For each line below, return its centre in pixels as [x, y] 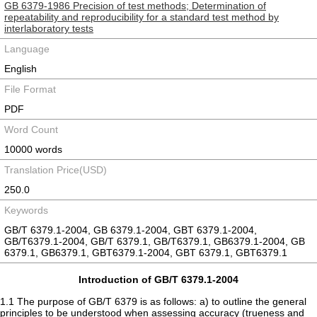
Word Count [31, 129]
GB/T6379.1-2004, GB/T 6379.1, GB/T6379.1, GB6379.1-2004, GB [155, 241]
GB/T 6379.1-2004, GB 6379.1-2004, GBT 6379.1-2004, [131, 230]
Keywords [26, 210]
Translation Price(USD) [56, 170]
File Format [30, 89]
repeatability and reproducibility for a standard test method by [142, 17]
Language [27, 49]
